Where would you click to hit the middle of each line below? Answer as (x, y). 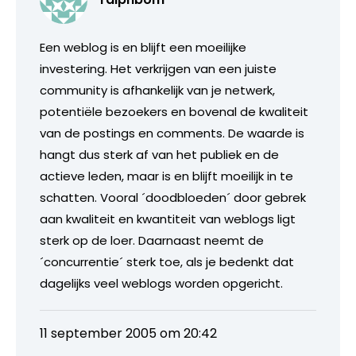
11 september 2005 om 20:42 (128, 333)
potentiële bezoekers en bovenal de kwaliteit (174, 111)
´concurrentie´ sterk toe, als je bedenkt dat (167, 261)
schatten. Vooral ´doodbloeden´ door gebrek (173, 197)
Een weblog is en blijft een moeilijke (143, 47)
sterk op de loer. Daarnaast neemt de (152, 240)
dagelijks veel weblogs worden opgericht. (161, 283)
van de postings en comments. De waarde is (172, 133)
